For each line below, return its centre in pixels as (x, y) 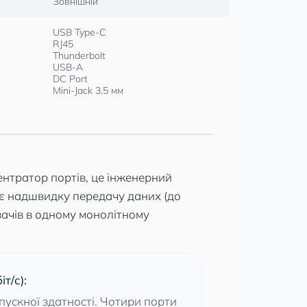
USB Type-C (79, 32)
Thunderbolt (79, 56)
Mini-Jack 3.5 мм (88, 90)
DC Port (70, 79)
